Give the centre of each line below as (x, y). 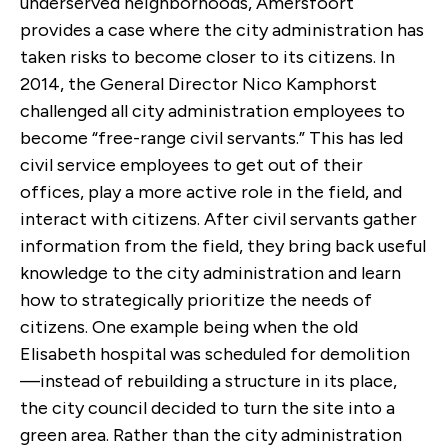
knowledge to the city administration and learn (210, 272)
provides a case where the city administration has (222, 29)
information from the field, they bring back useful (223, 245)
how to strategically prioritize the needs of (196, 299)
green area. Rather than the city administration (211, 434)
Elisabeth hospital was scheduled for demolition (215, 353)
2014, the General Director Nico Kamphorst (198, 83)
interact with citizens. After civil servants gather (218, 218)
